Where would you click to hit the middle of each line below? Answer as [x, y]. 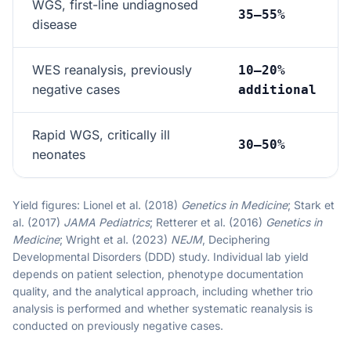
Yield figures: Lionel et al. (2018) [97, 205]
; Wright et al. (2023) [115, 239]
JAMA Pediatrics [107, 222]
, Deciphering [236, 239]
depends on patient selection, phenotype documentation [158, 274]
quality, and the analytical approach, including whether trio [163, 291]
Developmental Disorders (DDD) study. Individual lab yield [161, 257]
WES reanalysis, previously [112, 70]
